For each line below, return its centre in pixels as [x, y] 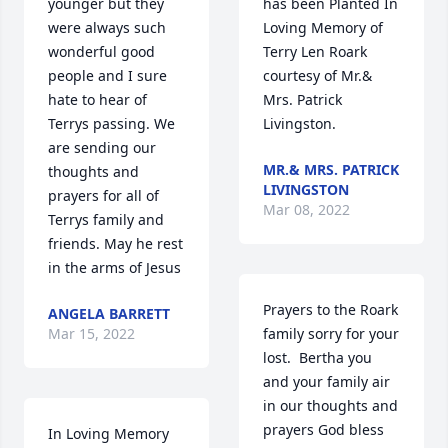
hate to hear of [97, 100]
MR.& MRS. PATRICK [331, 170]
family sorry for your [331, 334]
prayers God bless [323, 430]
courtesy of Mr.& [317, 76]
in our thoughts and [330, 406]
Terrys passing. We [111, 124]
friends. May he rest [115, 244]
